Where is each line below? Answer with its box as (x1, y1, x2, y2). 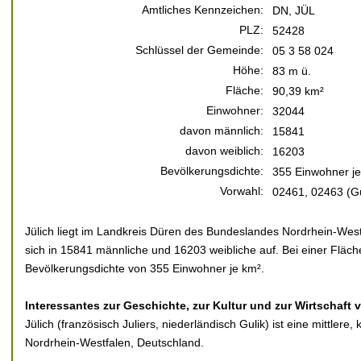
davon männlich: (180, 124, 263, 137)
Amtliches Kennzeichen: (142, 3, 263, 16)
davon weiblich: (185, 144, 263, 157)
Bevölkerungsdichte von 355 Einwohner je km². (25, 262, 264, 275)
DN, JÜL (272, 4, 315, 17)
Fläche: (226, 84, 263, 97)
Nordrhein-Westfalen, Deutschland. (25, 336, 204, 349)
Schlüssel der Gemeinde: (135, 44, 263, 56)
